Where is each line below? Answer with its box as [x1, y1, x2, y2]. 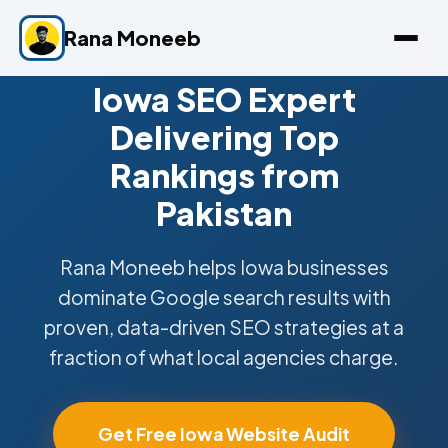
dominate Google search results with [57, 285, 391, 309]
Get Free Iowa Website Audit [98, 423, 350, 445]
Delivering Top [109, 117, 339, 157]
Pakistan [156, 193, 292, 233]
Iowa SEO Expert [92, 79, 356, 119]
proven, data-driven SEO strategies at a [44, 315, 404, 339]
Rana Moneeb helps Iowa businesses [59, 255, 389, 279]
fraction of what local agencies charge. [49, 345, 399, 369]
